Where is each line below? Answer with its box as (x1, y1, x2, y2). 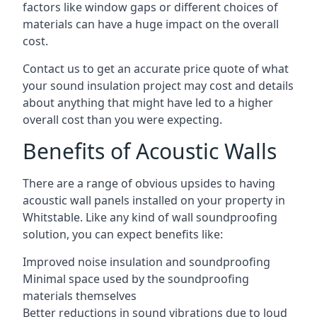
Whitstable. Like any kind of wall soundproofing (23, 209, 277, 225)
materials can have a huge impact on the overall (23, 16, 279, 32)
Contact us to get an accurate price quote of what (23, 60, 289, 76)
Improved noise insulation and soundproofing (23, 253, 270, 270)
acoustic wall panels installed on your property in (23, 192, 285, 208)
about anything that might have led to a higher (23, 94, 273, 110)
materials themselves (23, 287, 137, 304)
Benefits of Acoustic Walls (23, 136, 277, 166)
